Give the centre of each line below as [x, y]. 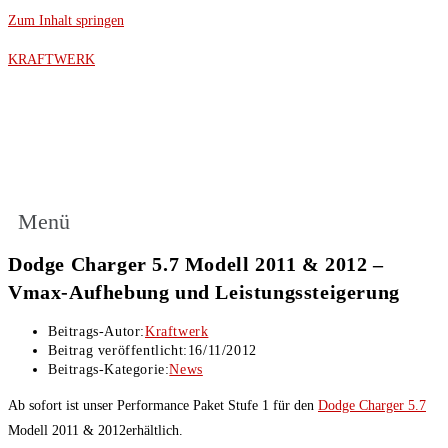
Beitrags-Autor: [96, 332]
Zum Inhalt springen [66, 20]
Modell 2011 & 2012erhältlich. [95, 431]
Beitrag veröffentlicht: [118, 351]
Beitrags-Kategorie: [109, 370]
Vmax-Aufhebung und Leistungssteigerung [204, 291]
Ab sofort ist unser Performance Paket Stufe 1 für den [163, 406]
